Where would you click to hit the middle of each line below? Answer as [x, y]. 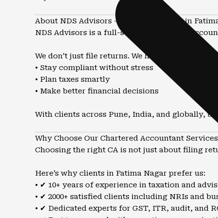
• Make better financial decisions [97, 91]
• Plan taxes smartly [73, 79]
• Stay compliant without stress [94, 68]
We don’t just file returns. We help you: [107, 56]
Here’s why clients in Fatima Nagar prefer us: [120, 173]
